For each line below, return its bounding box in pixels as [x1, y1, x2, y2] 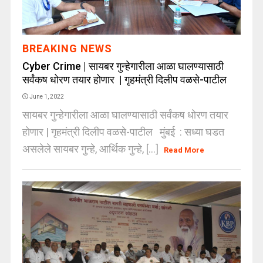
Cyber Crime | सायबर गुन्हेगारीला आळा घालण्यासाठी [22, 60, 224, 72]
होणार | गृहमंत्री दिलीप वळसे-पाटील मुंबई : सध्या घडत [22, 126, 224, 138]
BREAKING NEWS [22, 42, 112, 55]
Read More [164, 146, 205, 154]
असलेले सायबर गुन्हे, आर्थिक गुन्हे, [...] [22, 143, 161, 155]
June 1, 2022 [29, 93, 64, 100]
